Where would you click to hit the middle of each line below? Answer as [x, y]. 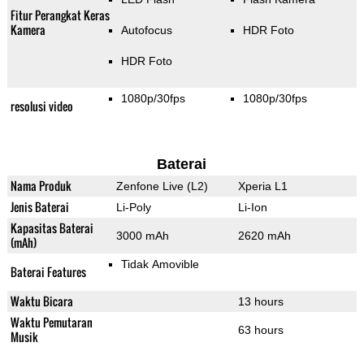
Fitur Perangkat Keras [60, 15]
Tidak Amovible [160, 264]
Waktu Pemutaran [51, 323]
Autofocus [146, 30]
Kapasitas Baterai [52, 228]
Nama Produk [41, 186]
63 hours [260, 330]
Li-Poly [133, 208]
